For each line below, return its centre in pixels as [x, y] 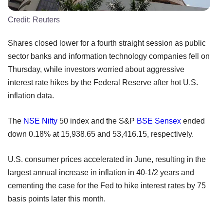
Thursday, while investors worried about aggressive [96, 69]
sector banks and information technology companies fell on [109, 56]
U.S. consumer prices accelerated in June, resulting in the [107, 159]
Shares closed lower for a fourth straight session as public [107, 43]
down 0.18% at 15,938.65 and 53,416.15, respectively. [101, 134]
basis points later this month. [57, 199]
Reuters [46, 19]
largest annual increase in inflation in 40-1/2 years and [101, 172]
